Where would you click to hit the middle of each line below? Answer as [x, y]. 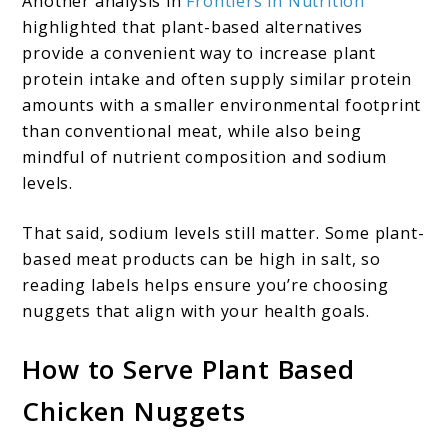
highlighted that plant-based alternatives [193, 27]
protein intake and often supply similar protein [217, 79]
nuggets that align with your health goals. [196, 311]
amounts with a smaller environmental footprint [222, 105]
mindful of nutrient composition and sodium [205, 157]
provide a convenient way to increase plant [199, 53]
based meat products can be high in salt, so [201, 259]
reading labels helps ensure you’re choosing [205, 285]
